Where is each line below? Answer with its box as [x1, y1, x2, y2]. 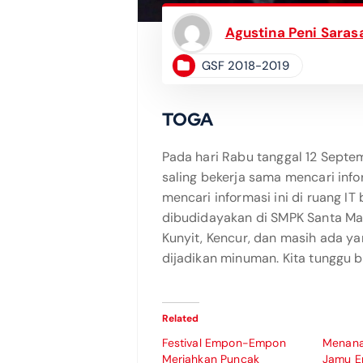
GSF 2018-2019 [201, 57, 289, 74]
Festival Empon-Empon [161, 335, 286, 350]
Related [161, 311, 199, 325]
